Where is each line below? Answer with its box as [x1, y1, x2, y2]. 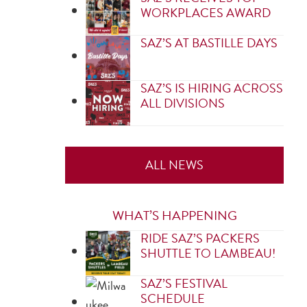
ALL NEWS [145, 156, 204, 174]
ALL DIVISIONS [140, 94, 225, 112]
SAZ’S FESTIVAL [140, 274, 228, 293]
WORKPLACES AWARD [140, 3, 271, 22]
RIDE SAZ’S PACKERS [140, 229, 260, 247]
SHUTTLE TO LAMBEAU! [140, 244, 276, 262]
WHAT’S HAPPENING [112, 206, 237, 225]
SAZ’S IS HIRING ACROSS [140, 79, 284, 97]
